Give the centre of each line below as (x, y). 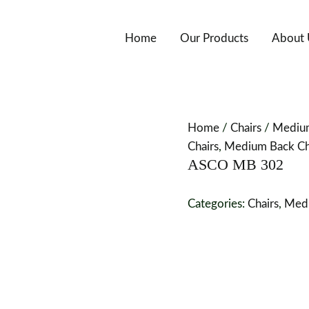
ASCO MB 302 (236, 165)
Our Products (214, 38)
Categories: (218, 203)
